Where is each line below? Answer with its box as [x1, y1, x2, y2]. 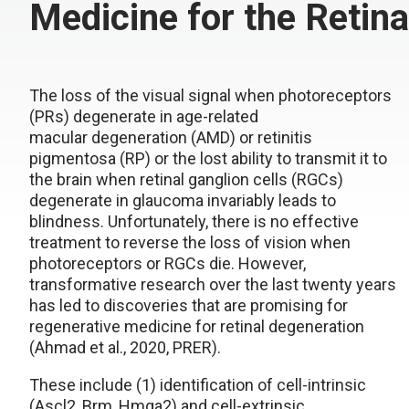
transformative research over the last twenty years [29, 275, 396, 294]
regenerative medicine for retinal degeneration [29, 317, 364, 336]
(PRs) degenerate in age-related [29, 107, 258, 126]
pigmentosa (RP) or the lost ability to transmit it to [29, 149, 387, 168]
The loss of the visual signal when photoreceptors [29, 86, 392, 105]
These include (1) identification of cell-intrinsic [29, 375, 366, 394]
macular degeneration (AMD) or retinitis [29, 128, 312, 147]
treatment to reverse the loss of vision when [29, 233, 351, 252]
